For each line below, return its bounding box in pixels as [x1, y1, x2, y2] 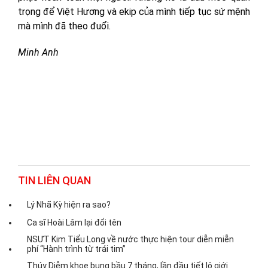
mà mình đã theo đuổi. [18, 20, 111, 32]
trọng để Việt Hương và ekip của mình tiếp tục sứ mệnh [18, 6, 250, 18]
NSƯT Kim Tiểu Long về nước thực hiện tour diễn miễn [27, 234, 234, 245]
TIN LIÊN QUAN [18, 174, 91, 187]
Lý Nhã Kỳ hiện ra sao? [27, 200, 111, 210]
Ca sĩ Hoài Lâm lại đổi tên [27, 218, 121, 228]
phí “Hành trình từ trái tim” [27, 244, 126, 254]
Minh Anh [18, 47, 59, 59]
